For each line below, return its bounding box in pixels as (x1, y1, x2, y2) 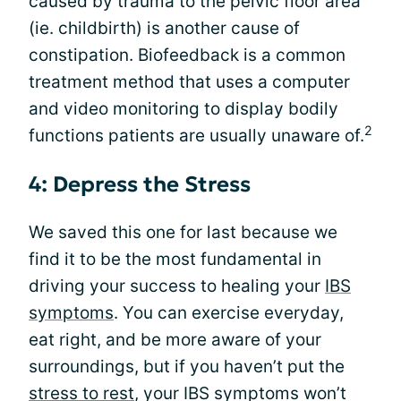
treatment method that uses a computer (29, 72, 350, 92)
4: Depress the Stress (29, 171, 251, 198)
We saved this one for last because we (29, 222, 337, 243)
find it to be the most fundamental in (29, 249, 321, 269)
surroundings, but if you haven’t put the (29, 356, 345, 377)
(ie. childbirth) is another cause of (29, 18, 300, 38)
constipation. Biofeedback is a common (29, 45, 346, 65)
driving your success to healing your (29, 276, 325, 296)
